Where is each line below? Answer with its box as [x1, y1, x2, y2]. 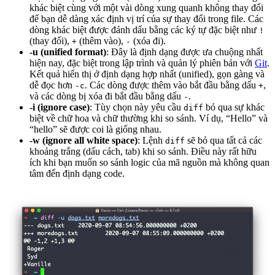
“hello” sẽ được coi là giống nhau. [29, 124, 161, 135]
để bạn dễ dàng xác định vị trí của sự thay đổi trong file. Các [29, 14, 263, 25]
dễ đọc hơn [29, 80, 75, 91]
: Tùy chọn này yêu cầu [90, 102, 184, 113]
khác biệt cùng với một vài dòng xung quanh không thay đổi [29, 2, 263, 14]
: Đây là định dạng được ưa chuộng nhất [106, 47, 263, 58]
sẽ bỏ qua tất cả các [185, 135, 262, 146]
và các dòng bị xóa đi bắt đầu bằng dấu [29, 91, 184, 102]
